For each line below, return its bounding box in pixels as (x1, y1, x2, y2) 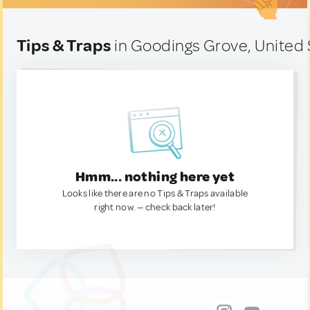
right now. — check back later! (94, 201, 216, 213)
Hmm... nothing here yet (75, 168, 235, 185)
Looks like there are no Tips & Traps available (62, 188, 248, 199)
